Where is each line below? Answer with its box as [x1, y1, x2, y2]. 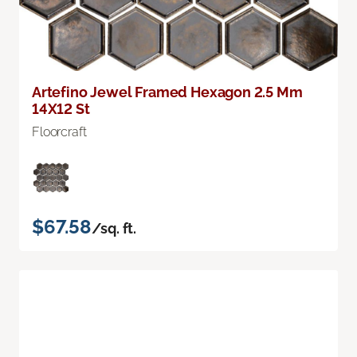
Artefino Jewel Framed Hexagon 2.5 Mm [32, 83, 303, 100]
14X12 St [32, 100, 90, 117]
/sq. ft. [91, 219, 137, 237]
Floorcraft [32, 124, 87, 139]
